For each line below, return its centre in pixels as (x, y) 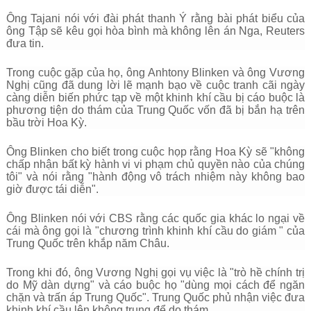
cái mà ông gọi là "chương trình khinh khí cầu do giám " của (155, 231)
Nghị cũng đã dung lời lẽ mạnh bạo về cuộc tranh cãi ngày (155, 85)
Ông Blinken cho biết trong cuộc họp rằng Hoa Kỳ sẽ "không (155, 152)
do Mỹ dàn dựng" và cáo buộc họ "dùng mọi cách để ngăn (155, 285)
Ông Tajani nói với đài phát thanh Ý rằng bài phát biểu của (155, 18)
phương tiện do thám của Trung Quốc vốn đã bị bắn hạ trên (155, 110)
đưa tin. (25, 43)
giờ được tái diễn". (52, 189)
